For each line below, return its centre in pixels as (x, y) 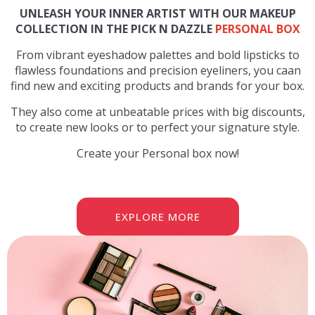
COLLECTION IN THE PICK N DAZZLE (115, 29)
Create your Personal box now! (157, 154)
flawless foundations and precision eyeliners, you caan (157, 71)
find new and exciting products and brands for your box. (157, 86)
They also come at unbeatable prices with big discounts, (157, 112)
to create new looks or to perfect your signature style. (157, 128)
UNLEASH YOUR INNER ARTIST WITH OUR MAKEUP (157, 14)
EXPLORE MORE (157, 217)
